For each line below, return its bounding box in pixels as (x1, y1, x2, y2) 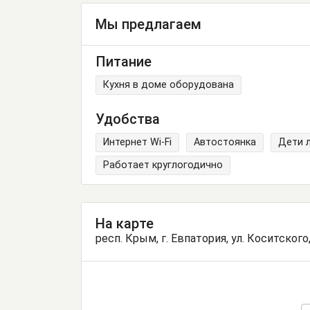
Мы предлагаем (95, 16, 201, 33)
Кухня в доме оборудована (103, 78, 234, 91)
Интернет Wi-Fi (103, 136, 172, 149)
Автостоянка (194, 136, 256, 149)
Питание (95, 53, 152, 70)
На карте (95, 215, 154, 232)
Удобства (95, 111, 160, 128)
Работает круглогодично (103, 159, 223, 172)
